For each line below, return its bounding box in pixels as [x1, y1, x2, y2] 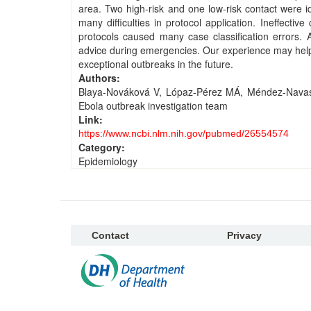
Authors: [78, 71, 123, 85]
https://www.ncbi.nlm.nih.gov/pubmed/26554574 [78, 128, 289, 139]
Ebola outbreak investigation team [78, 99, 228, 112]
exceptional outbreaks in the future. [78, 57, 233, 71]
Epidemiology [78, 154, 137, 168]
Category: [78, 140, 128, 154]
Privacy [227, 230, 262, 241]
